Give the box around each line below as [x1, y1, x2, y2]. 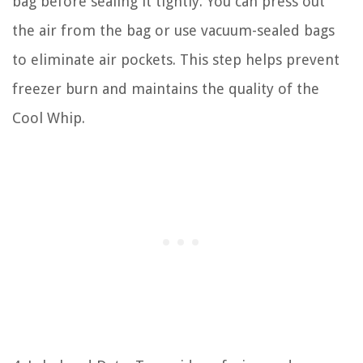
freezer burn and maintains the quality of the [12, 79, 319, 97]
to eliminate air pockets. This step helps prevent [12, 50, 340, 68]
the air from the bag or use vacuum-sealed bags [12, 21, 335, 39]
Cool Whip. [12, 109, 85, 126]
